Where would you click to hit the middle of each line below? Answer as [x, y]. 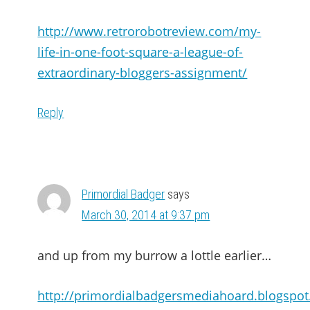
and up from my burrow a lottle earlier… [155, 255]
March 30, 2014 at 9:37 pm [146, 215]
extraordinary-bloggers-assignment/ [143, 73]
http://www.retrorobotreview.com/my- [149, 31]
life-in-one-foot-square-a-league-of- [140, 52]
